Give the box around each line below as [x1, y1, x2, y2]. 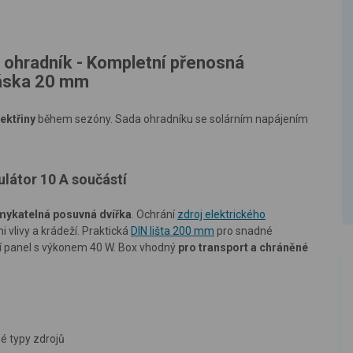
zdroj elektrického [177, 207, 266, 221]
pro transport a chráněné [178, 240, 308, 254]
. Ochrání [132, 207, 175, 221]
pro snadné [214, 224, 273, 237]
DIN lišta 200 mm [131, 224, 214, 237]
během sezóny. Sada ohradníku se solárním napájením [35, 112, 308, 125]
